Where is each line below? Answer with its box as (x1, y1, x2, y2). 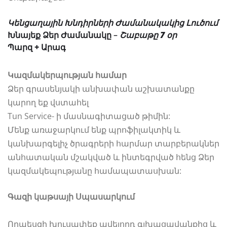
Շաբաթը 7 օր (120, 29, 177, 41)
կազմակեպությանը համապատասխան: (8, 165, 181, 176)
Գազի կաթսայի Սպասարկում (8, 191, 135, 202)
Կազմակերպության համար (8, 69, 127, 81)
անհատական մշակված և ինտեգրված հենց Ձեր (8, 151, 214, 163)
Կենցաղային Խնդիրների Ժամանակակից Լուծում (8, 17, 218, 28)
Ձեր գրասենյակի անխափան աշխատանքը (8, 83, 195, 94)
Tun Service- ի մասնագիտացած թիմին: (8, 110, 170, 122)
